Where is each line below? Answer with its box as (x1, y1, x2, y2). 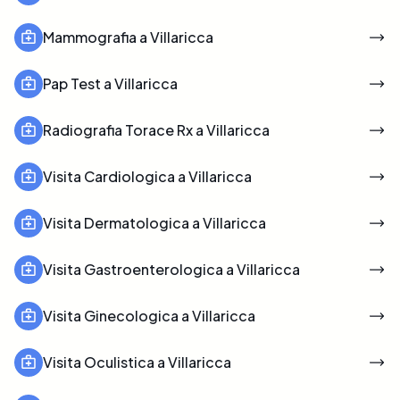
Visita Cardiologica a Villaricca (43, 166, 252, 186)
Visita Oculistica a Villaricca (43, 352, 231, 371)
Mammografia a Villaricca (43, 27, 213, 46)
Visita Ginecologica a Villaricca (43, 305, 255, 325)
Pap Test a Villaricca (43, 73, 178, 93)
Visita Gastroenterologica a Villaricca (43, 259, 300, 279)
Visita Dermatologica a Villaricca (43, 212, 266, 232)
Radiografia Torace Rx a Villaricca (43, 120, 270, 139)
